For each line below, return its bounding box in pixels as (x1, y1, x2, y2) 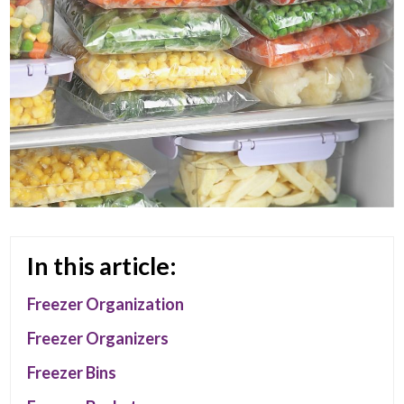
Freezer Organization (27, 293, 185, 314)
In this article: (27, 250, 178, 280)
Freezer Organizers (27, 327, 170, 348)
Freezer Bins (27, 362, 117, 382)
